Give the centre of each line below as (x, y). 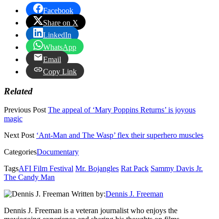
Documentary (58, 152)
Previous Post (25, 110)
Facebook (58, 10)
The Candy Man (29, 177)
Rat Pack (135, 169)
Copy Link (60, 71)
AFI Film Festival (46, 169)
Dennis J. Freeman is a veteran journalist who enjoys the (91, 211)
